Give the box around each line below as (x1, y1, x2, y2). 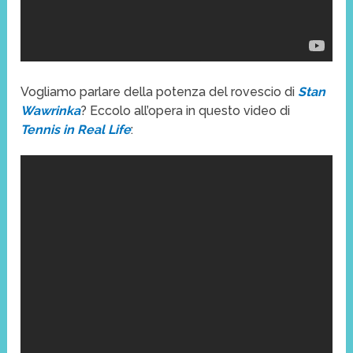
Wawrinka (20, 102, 81, 118)
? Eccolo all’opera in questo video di (80, 102, 291, 118)
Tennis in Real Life (20, 121, 132, 137)
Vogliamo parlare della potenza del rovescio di (20, 84, 299, 99)
